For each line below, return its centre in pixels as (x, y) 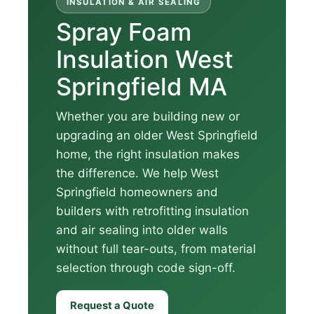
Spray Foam (124, 32)
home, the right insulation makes (148, 155)
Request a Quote (112, 306)
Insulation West (145, 59)
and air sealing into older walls (142, 230)
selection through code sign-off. (146, 268)
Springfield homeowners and (137, 192)
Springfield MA (142, 86)
